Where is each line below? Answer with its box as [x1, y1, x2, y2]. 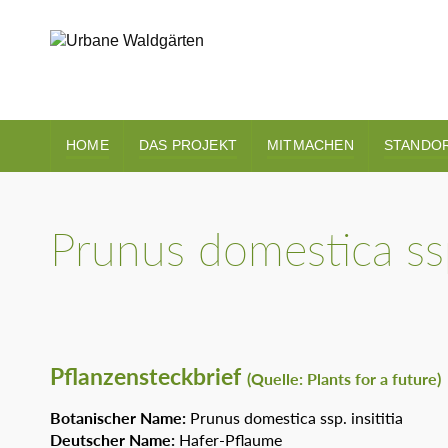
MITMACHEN [267, 137, 354, 153]
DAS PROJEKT [138, 137, 238, 153]
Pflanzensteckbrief [50, 359, 247, 392]
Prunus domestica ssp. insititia [190, 406, 403, 429]
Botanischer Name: [50, 406, 190, 429]
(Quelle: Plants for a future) [247, 367, 441, 390]
